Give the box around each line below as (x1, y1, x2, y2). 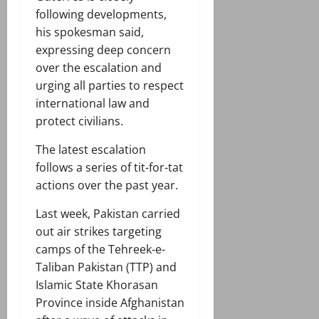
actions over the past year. (36, 177, 178, 194)
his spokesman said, (36, 24, 144, 41)
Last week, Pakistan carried (36, 206, 180, 222)
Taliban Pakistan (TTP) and (36, 259, 177, 276)
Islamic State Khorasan (36, 277, 158, 293)
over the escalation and (36, 60, 162, 76)
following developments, (36, 6, 167, 23)
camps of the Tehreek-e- (36, 241, 165, 258)
